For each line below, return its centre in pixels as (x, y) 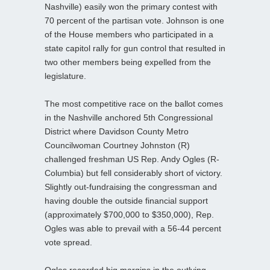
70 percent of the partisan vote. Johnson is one (134, 20)
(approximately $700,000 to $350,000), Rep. (129, 214)
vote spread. (68, 242)
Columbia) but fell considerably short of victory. (133, 173)
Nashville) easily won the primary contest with (131, 6)
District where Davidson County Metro (117, 131)
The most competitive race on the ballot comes (134, 103)
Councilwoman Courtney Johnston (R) (117, 145)
